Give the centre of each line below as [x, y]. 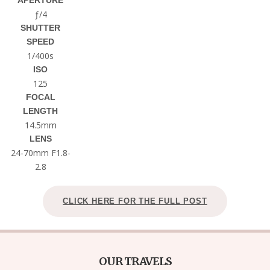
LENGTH [41, 111]
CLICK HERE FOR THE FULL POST [135, 201]
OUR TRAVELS [135, 262]
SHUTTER [41, 28]
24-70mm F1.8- [40, 153]
